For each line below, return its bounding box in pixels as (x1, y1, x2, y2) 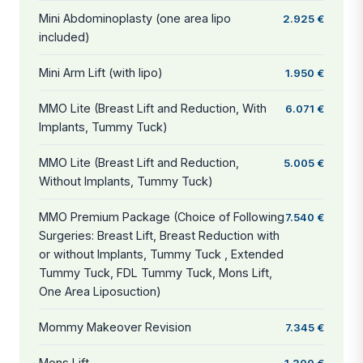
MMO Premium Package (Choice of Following (39, 209, 284, 224)
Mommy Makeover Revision (39, 319, 191, 334)
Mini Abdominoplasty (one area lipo (39, 11, 231, 25)
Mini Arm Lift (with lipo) (39, 65, 163, 79)
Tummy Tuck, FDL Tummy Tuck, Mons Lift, (39, 265, 272, 280)
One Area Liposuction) (39, 284, 161, 298)
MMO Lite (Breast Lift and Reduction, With (39, 100, 267, 115)
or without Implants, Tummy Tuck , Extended (39, 246, 284, 261)
